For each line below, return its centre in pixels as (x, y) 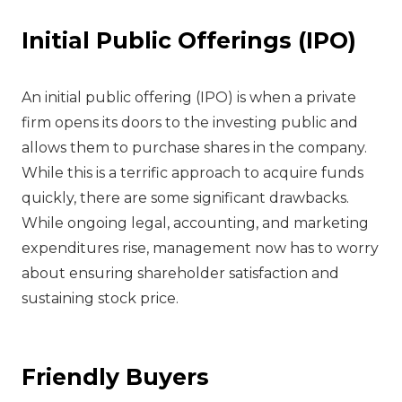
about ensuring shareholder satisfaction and (180, 273)
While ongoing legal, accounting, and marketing (195, 223)
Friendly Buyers (115, 376)
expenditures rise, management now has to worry (200, 248)
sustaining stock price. (100, 298)
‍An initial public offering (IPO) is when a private (189, 97)
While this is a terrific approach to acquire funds (192, 172)
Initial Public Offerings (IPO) (189, 40)
